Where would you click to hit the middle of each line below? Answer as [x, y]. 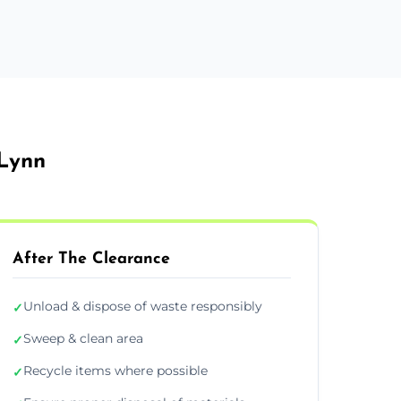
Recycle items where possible [115, 370]
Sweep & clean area [83, 338]
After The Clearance [91, 259]
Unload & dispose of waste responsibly [142, 306]
